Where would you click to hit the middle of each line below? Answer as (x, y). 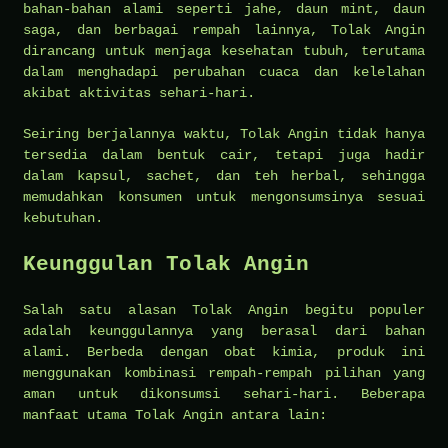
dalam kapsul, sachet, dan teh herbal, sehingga (224, 175)
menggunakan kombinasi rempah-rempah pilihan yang (224, 372)
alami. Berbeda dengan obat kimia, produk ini (224, 351)
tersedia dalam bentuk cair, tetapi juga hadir (224, 154)
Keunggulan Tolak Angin (166, 264)
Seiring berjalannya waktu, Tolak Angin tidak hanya (224, 133)
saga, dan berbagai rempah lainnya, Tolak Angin (224, 29)
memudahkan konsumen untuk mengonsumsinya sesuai (224, 196)
